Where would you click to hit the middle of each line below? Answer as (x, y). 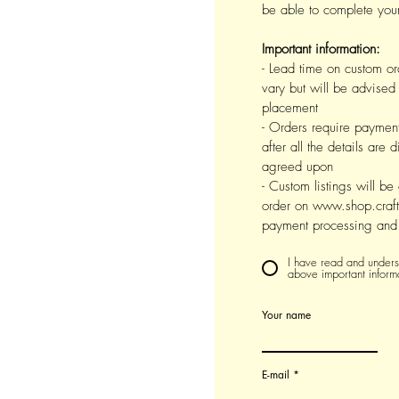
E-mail (276, 375)
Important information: (321, 49)
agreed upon (297, 167)
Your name (286, 315)
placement (290, 108)
